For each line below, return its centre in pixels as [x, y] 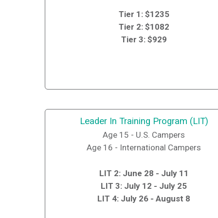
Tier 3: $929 [144, 40]
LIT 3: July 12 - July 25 [144, 186]
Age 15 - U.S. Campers [144, 135]
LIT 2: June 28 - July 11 [144, 173]
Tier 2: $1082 [144, 27]
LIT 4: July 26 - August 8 [144, 199]
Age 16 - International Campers [144, 148]
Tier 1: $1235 [144, 14]
